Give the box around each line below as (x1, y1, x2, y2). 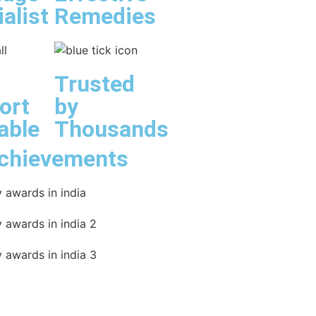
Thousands (54, 116, 169, 142)
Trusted (54, 71, 135, 97)
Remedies (54, 3, 157, 30)
